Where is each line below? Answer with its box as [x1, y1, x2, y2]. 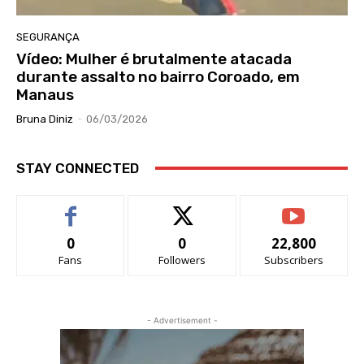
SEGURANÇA [16, 30, 80, 43]
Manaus [16, 84, 74, 104]
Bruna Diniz [16, 112, 73, 125]
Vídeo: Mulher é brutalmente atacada [16, 49, 292, 68]
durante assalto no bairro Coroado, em [16, 67, 300, 86]
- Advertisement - [146, 314, 218, 325]
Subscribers [263, 252, 323, 267]
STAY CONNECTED [16, 159, 139, 176]
